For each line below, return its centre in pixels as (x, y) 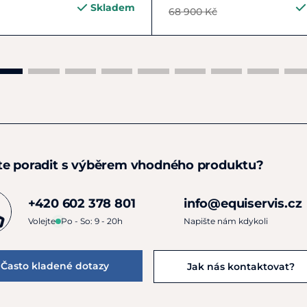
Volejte (41, 221)
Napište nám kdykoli (226, 221)
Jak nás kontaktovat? (241, 267)
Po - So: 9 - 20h (91, 221)
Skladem (113, 8)
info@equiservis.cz (243, 203)
